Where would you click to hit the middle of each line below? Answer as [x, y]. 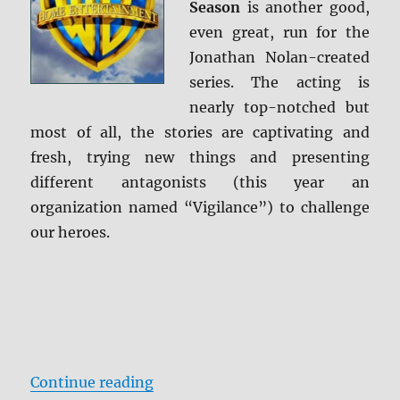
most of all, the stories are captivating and [200, 133]
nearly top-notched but [279, 108]
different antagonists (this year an [200, 183]
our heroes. [71, 233]
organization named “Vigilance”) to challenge [200, 208]
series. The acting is [279, 83]
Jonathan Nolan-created [279, 58]
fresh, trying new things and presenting [200, 158]
